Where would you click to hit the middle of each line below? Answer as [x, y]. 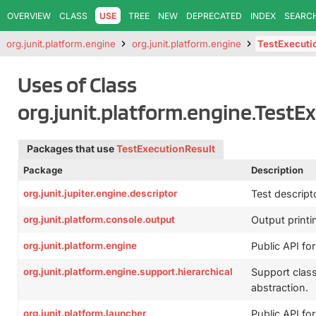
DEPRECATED [214, 16]
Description [277, 170]
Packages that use [72, 149]
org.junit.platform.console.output [99, 219]
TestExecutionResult [166, 149]
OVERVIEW [29, 16]
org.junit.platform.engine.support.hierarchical [128, 272]
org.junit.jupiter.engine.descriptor [100, 193]
